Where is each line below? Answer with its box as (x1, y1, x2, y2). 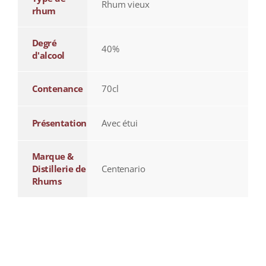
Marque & (31, 150, 74, 163)
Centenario (101, 163, 145, 175)
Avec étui (101, 117, 138, 129)
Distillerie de (31, 163, 86, 175)
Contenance (31, 83, 83, 95)
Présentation (31, 117, 87, 129)
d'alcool (31, 49, 65, 62)
